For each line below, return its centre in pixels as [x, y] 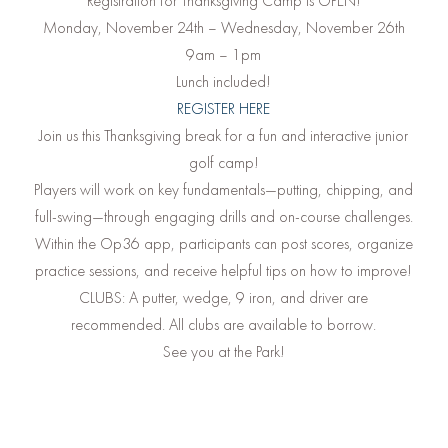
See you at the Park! [223, 351]
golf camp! [223, 162]
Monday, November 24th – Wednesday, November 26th [223, 27]
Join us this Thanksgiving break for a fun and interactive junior [224, 135]
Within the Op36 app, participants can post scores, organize [223, 243]
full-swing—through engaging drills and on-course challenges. [223, 216]
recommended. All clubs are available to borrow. [224, 324]
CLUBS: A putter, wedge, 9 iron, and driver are [224, 297]
